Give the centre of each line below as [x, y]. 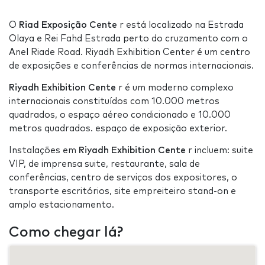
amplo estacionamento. [62, 205]
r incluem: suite [219, 150]
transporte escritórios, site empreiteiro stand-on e [122, 191]
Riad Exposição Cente [68, 25]
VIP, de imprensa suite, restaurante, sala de [104, 164]
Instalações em [44, 150]
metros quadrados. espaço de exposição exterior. [118, 128]
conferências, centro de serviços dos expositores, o [123, 177]
